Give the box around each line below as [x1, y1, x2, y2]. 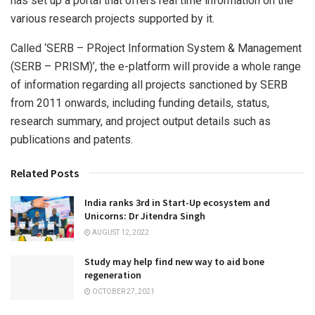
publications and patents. [11, 132, 133, 146]
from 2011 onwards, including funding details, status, [11, 96, 269, 110]
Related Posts [11, 165, 79, 180]
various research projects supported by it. [11, 11, 214, 25]
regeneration [84, 269, 141, 282]
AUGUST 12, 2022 [91, 228, 149, 236]
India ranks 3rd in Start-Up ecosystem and [84, 195, 270, 209]
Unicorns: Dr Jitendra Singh [84, 209, 205, 222]
